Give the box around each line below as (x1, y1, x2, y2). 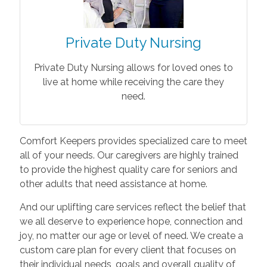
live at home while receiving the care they (43, 76, 224, 88)
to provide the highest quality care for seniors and (19, 163, 237, 175)
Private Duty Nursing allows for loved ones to (34, 61, 233, 73)
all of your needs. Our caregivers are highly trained (19, 149, 238, 161)
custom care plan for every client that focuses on (19, 244, 236, 256)
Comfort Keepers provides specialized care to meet (19, 135, 247, 147)
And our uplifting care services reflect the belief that (19, 201, 246, 213)
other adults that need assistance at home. (19, 178, 207, 190)
